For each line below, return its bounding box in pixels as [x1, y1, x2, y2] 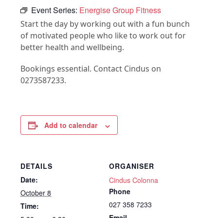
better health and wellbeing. [20, 42, 125, 53]
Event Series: [31, 4, 80, 16]
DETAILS [20, 161, 53, 171]
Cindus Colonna [109, 175, 158, 185]
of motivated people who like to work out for [20, 30, 186, 41]
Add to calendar [44, 120, 98, 130]
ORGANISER [109, 161, 154, 171]
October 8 [20, 188, 52, 198]
